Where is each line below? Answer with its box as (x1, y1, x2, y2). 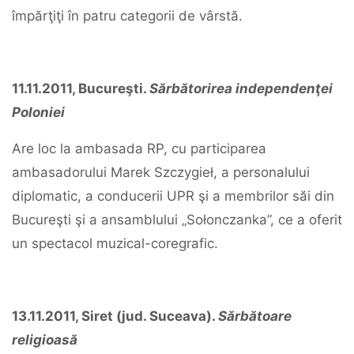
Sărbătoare (218, 308, 292, 324)
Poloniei (12, 104, 65, 120)
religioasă (12, 332, 81, 348)
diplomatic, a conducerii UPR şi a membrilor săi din (12, 188, 334, 204)
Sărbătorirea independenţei (149, 81, 333, 96)
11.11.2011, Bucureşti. (12, 81, 149, 96)
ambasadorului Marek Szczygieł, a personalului (12, 164, 310, 180)
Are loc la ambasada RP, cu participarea (12, 141, 266, 156)
